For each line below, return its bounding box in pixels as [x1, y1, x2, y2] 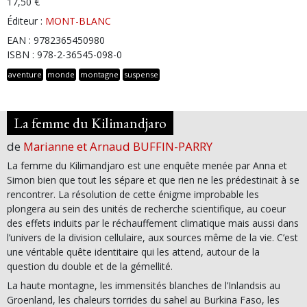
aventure [8, 69, 42, 79]
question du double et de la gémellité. [7, 259, 175, 273]
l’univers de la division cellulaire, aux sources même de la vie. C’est [7, 230, 298, 244]
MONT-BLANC [45, 14, 111, 27]
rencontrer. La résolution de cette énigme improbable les [7, 187, 259, 201]
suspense [124, 69, 158, 79]
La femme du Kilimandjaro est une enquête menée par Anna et [7, 158, 287, 172]
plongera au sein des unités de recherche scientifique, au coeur [7, 201, 286, 215]
